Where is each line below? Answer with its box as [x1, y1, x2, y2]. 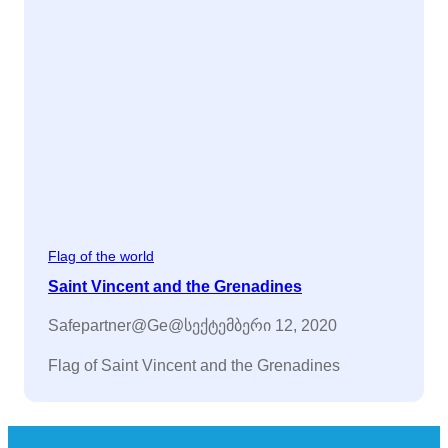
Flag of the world [48, 248, 154, 265]
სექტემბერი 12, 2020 [184, 317, 337, 335]
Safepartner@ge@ [48, 317, 184, 335]
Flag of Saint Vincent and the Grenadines [48, 357, 340, 375]
